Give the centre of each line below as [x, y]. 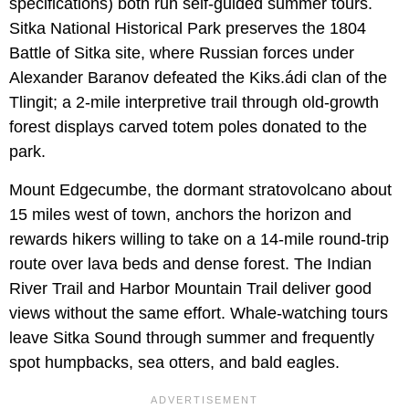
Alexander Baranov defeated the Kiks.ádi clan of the [198, 78]
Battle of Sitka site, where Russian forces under [182, 53]
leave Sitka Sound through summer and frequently [192, 338]
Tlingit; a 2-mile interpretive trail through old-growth [194, 103]
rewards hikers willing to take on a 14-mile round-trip [199, 240]
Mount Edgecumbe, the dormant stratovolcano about [200, 190]
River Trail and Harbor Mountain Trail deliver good [190, 289]
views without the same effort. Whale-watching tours [199, 314]
